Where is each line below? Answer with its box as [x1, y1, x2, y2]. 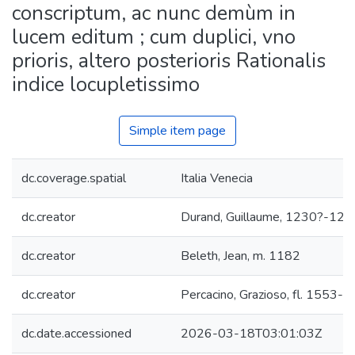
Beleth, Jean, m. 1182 [181, 247, 300, 265]
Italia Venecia [181, 170, 253, 187]
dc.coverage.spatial [21, 170, 126, 187]
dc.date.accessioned [21, 325, 132, 342]
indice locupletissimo [12, 71, 200, 98]
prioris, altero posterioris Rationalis [12, 47, 326, 74]
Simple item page [129, 122, 226, 139]
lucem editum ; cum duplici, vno [12, 23, 296, 51]
